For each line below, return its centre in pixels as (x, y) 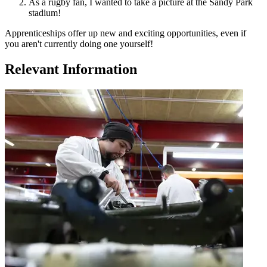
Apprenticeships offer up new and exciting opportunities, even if (125, 33)
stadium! (46, 13)
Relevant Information (71, 69)
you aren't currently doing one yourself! (79, 44)
